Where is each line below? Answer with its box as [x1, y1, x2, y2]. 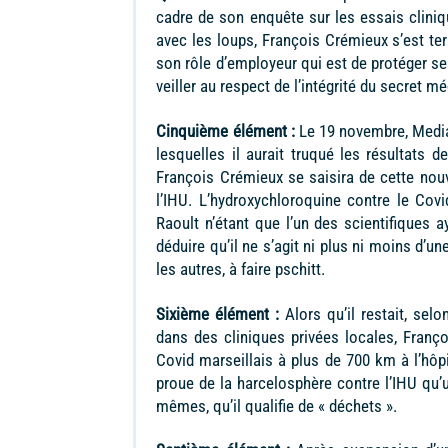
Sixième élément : [156, 303, 280, 324]
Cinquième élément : [156, 120, 295, 141]
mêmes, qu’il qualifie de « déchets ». [156, 395, 402, 416]
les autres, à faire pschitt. [156, 258, 326, 279]
